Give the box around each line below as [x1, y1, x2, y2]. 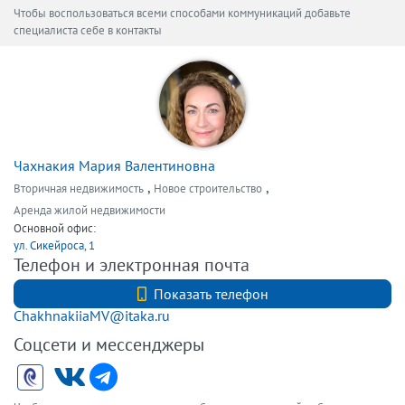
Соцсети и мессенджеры [14, 333, 204, 356]
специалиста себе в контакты [14, 23, 162, 38]
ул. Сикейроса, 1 [14, 238, 95, 253]
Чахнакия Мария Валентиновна [14, 156, 215, 174]
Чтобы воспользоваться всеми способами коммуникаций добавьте [14, 5, 351, 21]
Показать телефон [153, 285, 268, 303]
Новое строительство [154, 181, 262, 196]
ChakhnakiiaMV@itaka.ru [14, 306, 170, 325]
